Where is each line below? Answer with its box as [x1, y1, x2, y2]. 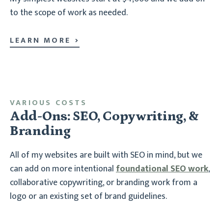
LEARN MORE [10, 33, 71, 47]
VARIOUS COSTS [10, 96, 87, 110]
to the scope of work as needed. [10, 5, 128, 20]
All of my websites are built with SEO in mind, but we [10, 147, 202, 163]
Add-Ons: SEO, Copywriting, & [10, 108, 199, 124]
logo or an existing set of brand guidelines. [10, 189, 167, 204]
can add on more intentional [10, 161, 116, 176]
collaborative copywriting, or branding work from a [10, 175, 197, 190]
